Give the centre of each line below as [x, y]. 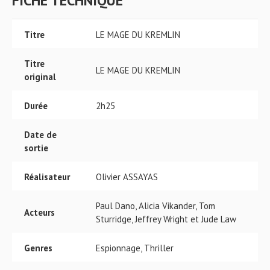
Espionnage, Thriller [135, 248]
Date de [40, 135]
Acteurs [39, 212]
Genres [38, 248]
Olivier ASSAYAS [127, 177]
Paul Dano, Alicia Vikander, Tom [155, 206]
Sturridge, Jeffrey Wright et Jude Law [166, 219]
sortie [36, 148]
